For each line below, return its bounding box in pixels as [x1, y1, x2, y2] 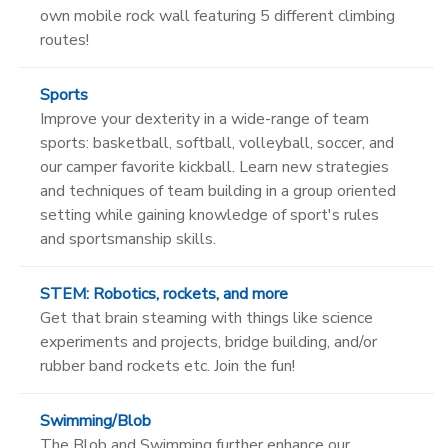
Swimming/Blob [40, 409, 151, 432]
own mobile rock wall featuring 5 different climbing [40, 4, 395, 27]
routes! [40, 28, 89, 51]
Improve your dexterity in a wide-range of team [40, 107, 369, 130]
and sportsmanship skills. [40, 227, 216, 250]
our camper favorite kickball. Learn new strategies [40, 155, 389, 178]
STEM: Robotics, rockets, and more [40, 282, 288, 305]
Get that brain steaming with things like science [40, 306, 373, 329]
